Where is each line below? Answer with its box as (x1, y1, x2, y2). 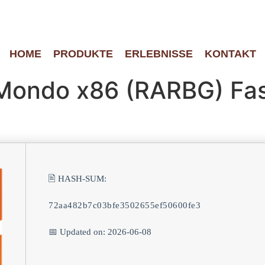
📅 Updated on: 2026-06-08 (49, 227, 151, 237)
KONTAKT (204, 48, 256, 60)
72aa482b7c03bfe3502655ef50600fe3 (49, 201, 201, 210)
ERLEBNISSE (124, 48, 193, 60)
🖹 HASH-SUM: (49, 174, 106, 183)
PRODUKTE (53, 48, 113, 60)
